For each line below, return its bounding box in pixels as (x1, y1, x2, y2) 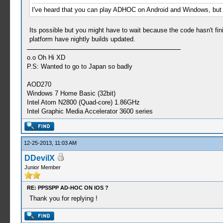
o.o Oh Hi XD (26, 53, 65, 61)
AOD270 (26, 80, 51, 88)
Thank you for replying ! (29, 195, 98, 202)
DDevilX (24, 154, 55, 162)
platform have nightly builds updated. (29, 35, 135, 43)
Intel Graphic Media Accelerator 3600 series (26, 107, 153, 115)
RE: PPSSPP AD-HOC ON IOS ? (26, 185, 109, 191)
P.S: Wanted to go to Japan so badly (26, 62, 132, 70)
